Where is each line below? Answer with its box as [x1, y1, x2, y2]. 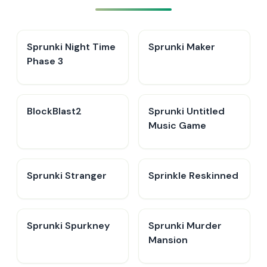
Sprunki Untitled [148, 105, 225, 117]
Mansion [148, 234, 188, 246]
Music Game [148, 119, 206, 132]
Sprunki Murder [148, 219, 222, 232]
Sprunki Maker [148, 41, 215, 53]
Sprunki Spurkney [27, 219, 110, 232]
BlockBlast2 [27, 105, 82, 117]
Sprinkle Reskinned [148, 169, 238, 182]
